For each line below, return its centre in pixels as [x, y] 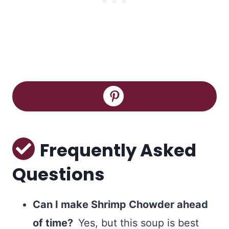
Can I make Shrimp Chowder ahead [120, 204]
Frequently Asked [118, 150]
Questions [59, 174]
